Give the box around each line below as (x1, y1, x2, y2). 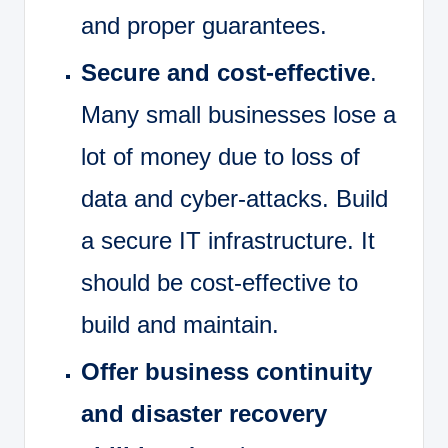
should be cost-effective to (81, 269, 358, 297)
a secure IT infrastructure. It (81, 227, 375, 255)
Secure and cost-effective (81, 59, 370, 87)
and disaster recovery (81, 400, 327, 428)
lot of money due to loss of (81, 143, 360, 171)
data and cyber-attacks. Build (81, 185, 388, 213)
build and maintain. (81, 311, 279, 339)
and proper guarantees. (81, 11, 327, 39)
